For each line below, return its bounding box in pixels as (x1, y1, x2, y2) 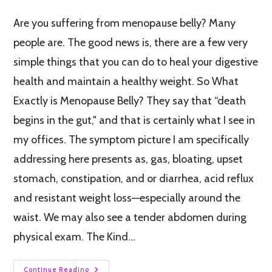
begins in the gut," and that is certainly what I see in (13, 114, 256, 127)
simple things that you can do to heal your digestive (13, 55, 259, 69)
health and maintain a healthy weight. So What (13, 75, 239, 89)
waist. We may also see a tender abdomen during (13, 211, 247, 225)
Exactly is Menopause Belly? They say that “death (13, 94, 246, 108)
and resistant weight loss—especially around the (13, 191, 241, 205)
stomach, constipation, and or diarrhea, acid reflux (13, 172, 254, 186)
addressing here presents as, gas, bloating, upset (13, 152, 243, 166)
